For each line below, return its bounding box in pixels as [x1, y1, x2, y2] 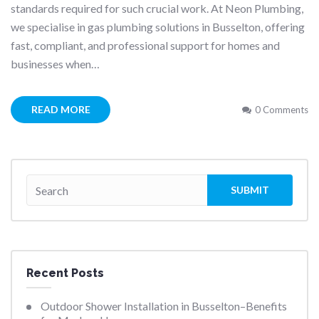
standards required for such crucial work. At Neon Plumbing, [11, 1, 303, 16]
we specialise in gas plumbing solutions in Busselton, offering [11, 20, 305, 34]
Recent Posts [26, 266, 104, 281]
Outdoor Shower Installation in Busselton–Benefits [41, 299, 287, 313]
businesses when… [11, 57, 100, 71]
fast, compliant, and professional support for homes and [11, 38, 280, 53]
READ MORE [31, 103, 90, 116]
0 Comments [255, 104, 308, 116]
